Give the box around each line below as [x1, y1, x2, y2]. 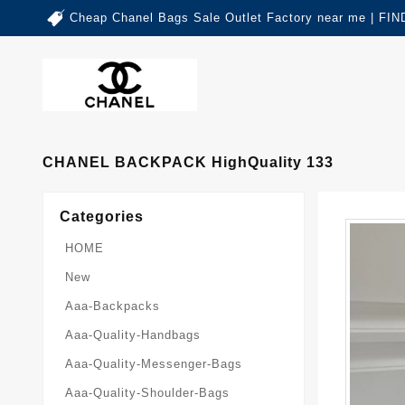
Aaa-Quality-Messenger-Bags [65, 357, 242, 372]
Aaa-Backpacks [65, 299, 160, 314]
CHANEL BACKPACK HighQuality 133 [42, 155, 334, 171]
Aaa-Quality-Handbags [65, 328, 201, 343]
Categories [60, 209, 144, 225]
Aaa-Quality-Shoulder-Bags [65, 386, 230, 400]
